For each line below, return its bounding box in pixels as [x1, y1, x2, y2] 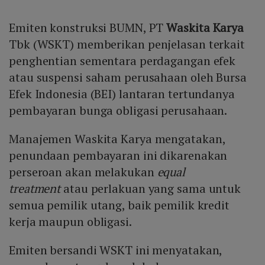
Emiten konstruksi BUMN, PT [9, 19, 167, 35]
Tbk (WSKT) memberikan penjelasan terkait [9, 35, 245, 52]
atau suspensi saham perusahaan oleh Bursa [9, 69, 247, 85]
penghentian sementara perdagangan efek [9, 52, 236, 69]
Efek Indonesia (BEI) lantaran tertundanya [9, 85, 235, 102]
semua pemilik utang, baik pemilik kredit [9, 196, 230, 213]
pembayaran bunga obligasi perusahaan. [9, 102, 230, 118]
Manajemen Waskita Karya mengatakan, [9, 130, 225, 147]
